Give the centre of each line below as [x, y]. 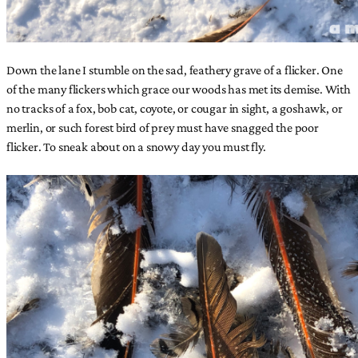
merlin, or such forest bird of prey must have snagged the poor [163, 127]
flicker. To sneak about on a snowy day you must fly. [136, 146]
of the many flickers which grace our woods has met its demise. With [179, 88]
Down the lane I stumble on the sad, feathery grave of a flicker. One [175, 69]
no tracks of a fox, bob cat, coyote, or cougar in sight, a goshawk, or [175, 107]
